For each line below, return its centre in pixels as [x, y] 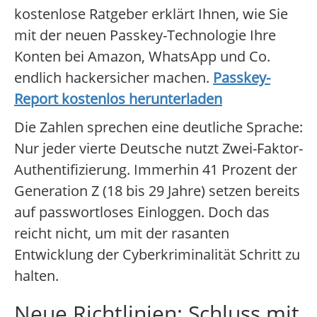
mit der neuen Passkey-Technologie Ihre [145, 35]
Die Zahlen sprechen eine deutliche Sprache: [158, 127]
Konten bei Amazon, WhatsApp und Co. [142, 57]
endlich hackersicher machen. [114, 78]
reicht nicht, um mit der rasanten [122, 234]
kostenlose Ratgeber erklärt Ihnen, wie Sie [151, 14]
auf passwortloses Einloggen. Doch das [142, 212]
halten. [36, 276]
